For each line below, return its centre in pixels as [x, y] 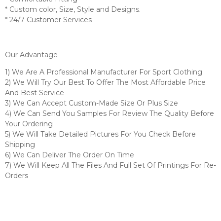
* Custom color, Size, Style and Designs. [73, 9]
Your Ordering [29, 124]
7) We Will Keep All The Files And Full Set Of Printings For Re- [110, 166]
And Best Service [35, 93]
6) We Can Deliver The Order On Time [70, 155]
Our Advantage [31, 55]
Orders [17, 176]
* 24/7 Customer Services [48, 19]
